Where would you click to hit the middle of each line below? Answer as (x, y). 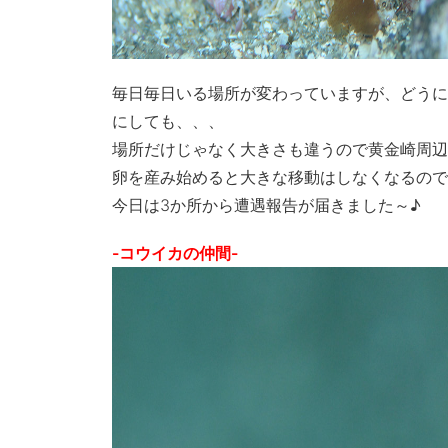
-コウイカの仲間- (175, 253)
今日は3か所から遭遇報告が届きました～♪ (266, 205)
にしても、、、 (168, 121)
